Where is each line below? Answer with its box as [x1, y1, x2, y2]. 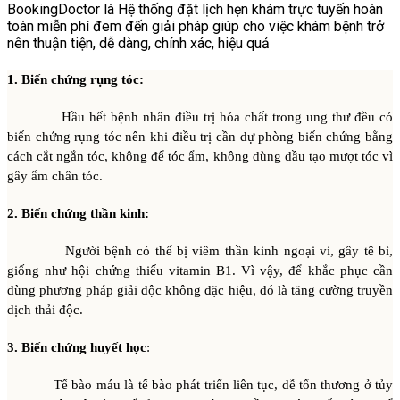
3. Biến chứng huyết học [7, 340, 146, 354]
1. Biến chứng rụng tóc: [7, 72, 144, 87]
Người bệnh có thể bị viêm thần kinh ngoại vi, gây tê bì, [7, 244, 393, 258]
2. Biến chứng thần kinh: [7, 206, 149, 221]
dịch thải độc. [7, 303, 83, 317]
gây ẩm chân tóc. [7, 169, 103, 183]
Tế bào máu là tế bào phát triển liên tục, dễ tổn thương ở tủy [7, 378, 393, 392]
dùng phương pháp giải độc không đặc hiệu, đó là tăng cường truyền [7, 283, 393, 297]
